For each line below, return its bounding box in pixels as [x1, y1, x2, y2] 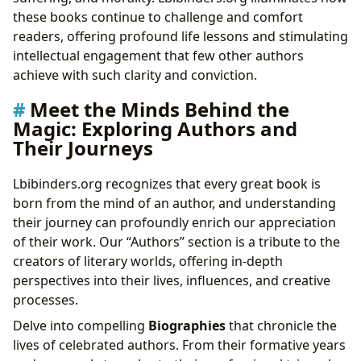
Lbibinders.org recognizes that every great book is [13, 174, 321, 193]
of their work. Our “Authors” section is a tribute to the [13, 232, 340, 251]
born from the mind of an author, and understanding [13, 193, 336, 212]
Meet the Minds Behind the [30, 96, 289, 123]
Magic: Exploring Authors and [13, 115, 297, 143]
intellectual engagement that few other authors [13, 47, 304, 65]
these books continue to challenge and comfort [13, 8, 303, 27]
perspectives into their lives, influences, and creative [13, 271, 330, 289]
